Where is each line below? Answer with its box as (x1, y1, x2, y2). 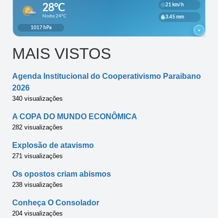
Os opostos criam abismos (12, 169, 111, 178)
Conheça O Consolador (12, 198, 99, 207)
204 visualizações (12, 209, 63, 217)
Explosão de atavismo (12, 141, 94, 149)
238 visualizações (12, 181, 63, 188)
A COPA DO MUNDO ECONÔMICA (12, 112, 137, 121)
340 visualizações (12, 94, 63, 102)
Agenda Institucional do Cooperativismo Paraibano (12, 72, 201, 80)
